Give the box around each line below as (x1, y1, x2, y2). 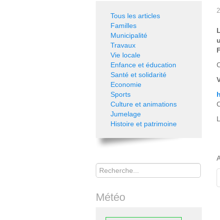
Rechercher (96, 159, 132, 167)
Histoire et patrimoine (110, 120, 177, 128)
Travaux (110, 41, 136, 49)
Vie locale (110, 51, 140, 59)
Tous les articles (110, 12, 160, 20)
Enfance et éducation (110, 61, 176, 69)
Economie (110, 81, 141, 88)
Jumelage (110, 110, 141, 118)
